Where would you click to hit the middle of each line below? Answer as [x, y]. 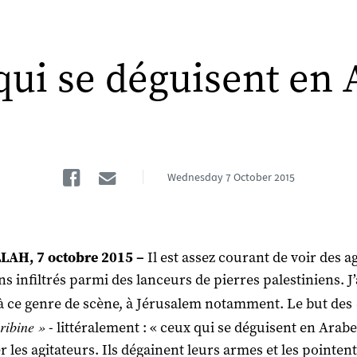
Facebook [137, 172]
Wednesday [195, 177]
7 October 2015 [260, 177]
